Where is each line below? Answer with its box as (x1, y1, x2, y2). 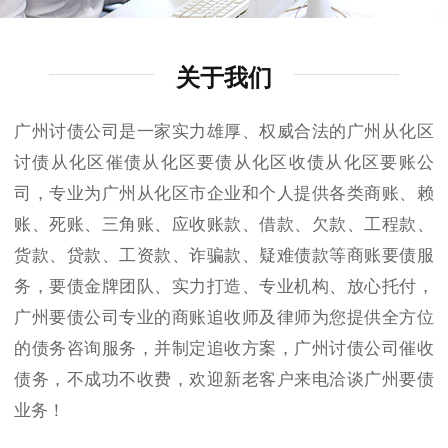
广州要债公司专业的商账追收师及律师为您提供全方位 (14, 307, 434, 327)
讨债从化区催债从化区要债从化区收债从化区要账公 (14, 152, 434, 172)
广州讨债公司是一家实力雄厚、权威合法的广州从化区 (14, 121, 434, 141)
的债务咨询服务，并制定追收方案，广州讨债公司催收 (14, 338, 434, 358)
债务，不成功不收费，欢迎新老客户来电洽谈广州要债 (14, 369, 434, 389)
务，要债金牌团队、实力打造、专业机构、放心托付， (14, 276, 434, 296)
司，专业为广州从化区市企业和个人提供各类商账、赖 (14, 183, 434, 203)
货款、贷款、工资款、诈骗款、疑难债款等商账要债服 (14, 245, 434, 265)
